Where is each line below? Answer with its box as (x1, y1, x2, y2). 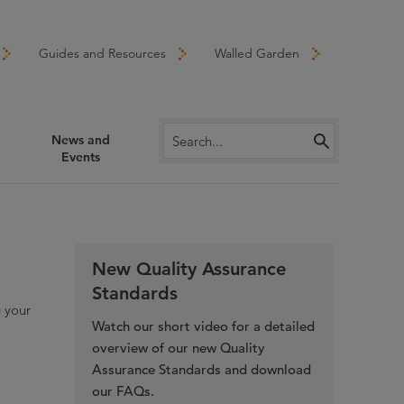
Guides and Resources (38, 44, 166, 61)
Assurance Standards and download (92, 360, 312, 378)
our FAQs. (92, 381, 155, 399)
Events (60, 148, 100, 165)
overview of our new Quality (92, 338, 266, 356)
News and (50, 131, 110, 148)
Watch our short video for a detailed (92, 317, 316, 335)
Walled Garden (214, 44, 299, 61)
